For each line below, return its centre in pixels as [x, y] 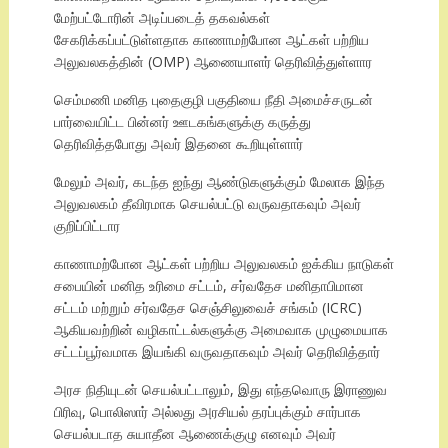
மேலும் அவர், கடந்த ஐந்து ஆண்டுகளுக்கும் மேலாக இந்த [219, 182]
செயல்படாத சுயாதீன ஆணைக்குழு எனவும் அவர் [194, 434]
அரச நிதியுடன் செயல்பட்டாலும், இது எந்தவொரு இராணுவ [220, 390]
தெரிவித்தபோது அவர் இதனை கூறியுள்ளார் [178, 144]
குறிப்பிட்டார [86, 226]
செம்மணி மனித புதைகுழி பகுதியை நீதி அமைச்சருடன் [213, 100]
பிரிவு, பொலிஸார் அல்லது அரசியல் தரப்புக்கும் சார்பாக [207, 412]
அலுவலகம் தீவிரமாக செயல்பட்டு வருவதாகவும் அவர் [207, 204]
